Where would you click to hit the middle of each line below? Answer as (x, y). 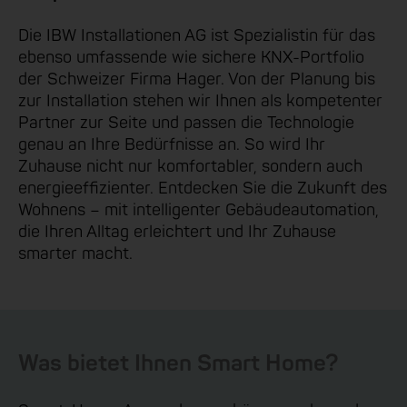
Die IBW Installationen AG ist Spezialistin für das (197, 35)
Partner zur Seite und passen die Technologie (186, 123)
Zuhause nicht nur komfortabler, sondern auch (190, 166)
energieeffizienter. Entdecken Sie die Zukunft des (203, 188)
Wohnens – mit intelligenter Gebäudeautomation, (199, 210)
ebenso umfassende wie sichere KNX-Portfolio (191, 57)
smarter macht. (75, 253)
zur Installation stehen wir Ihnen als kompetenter (200, 101)
